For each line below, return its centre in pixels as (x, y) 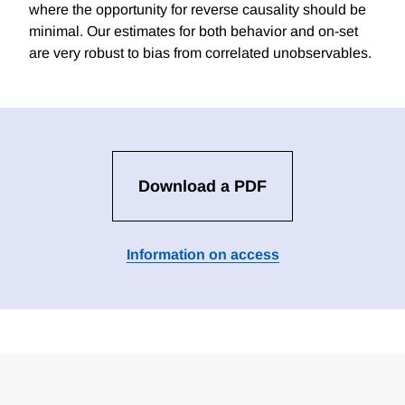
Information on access (202, 255)
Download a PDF (202, 187)
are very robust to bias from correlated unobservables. (200, 53)
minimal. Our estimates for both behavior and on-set (193, 32)
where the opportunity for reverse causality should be (198, 10)
